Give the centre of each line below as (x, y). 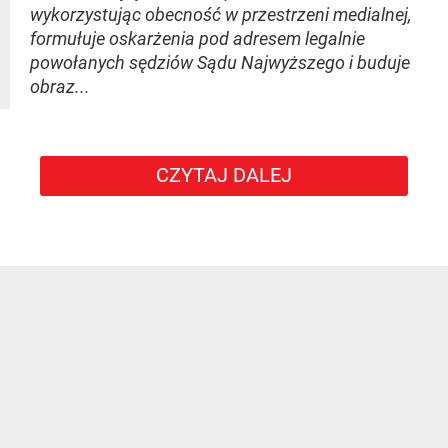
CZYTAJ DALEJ (224, 175)
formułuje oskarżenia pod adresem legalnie (197, 39)
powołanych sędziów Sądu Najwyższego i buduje (220, 63)
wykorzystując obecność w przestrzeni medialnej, (221, 15)
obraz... (60, 87)
